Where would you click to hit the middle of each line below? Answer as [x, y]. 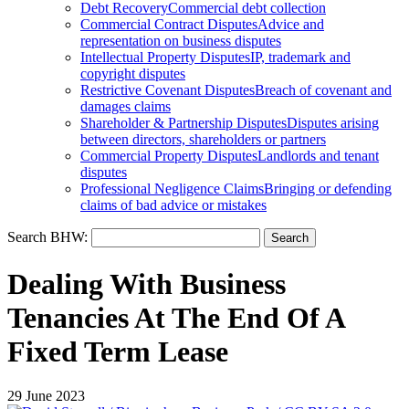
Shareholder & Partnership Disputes [184, 123]
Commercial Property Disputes [169, 156]
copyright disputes [133, 74]
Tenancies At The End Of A [176, 317]
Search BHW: [49, 237]
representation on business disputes [181, 41]
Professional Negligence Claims [172, 189]
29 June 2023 [46, 396]
